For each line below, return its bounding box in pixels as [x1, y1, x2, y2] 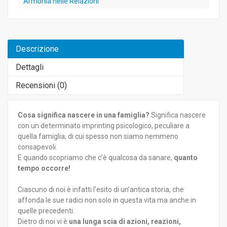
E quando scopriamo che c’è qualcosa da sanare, [18, 153, 174, 162]
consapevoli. [18, 142, 57, 151]
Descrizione [16, 44, 59, 54]
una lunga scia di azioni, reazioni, [69, 217, 181, 225]
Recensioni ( [16, 80, 60, 90]
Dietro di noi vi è [18, 217, 69, 225]
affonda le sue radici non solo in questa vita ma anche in [18, 196, 196, 204]
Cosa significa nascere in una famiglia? [18, 110, 149, 119]
